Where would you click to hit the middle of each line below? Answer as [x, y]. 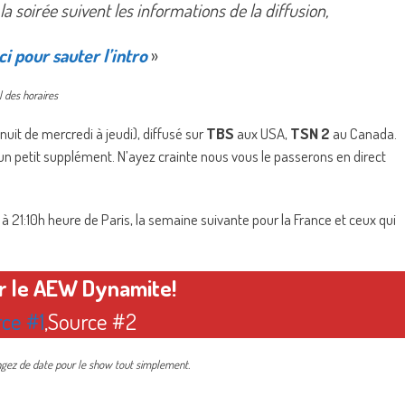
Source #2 [92, 321]
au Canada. [365, 134]
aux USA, [264, 134]
